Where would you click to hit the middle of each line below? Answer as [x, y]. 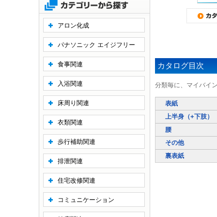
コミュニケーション [86, 200]
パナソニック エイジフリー [96, 45]
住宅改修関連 [77, 180]
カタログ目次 [181, 66]
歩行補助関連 [77, 142]
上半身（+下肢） [189, 116]
